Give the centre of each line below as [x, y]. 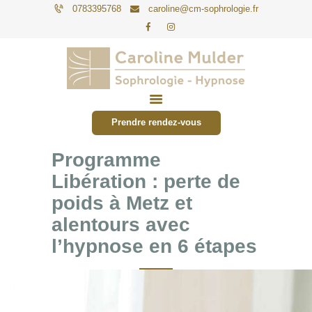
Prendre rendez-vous [156, 123]
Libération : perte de [146, 181]
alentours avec [121, 224]
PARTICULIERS [103, 102]
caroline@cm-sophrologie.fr [203, 8]
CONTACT [85, 192]
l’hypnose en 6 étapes [154, 246]
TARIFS [77, 147]
